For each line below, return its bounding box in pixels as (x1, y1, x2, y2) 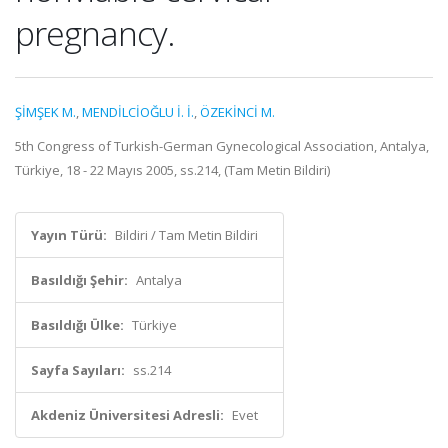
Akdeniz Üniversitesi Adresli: (31, 406, 224, 424)
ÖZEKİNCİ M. (200, 103, 275, 121)
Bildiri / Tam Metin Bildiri (115, 226, 258, 244)
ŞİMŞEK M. (15, 103, 76, 121)
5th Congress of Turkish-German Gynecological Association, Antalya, (15, 137, 429, 155)
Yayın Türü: (31, 226, 107, 244)
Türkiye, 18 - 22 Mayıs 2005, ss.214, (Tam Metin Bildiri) (15, 161, 330, 179)
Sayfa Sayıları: (31, 361, 125, 379)
